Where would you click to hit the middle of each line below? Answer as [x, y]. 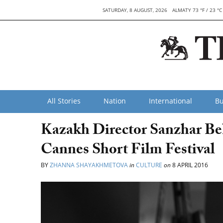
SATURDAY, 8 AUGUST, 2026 [135, 10]
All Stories [64, 101]
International [170, 101]
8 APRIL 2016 [189, 165]
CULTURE [149, 165]
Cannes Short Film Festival [128, 151]
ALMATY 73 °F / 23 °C [197, 10]
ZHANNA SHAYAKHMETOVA [90, 165]
